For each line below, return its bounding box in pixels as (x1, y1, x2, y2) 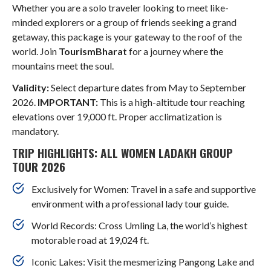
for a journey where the (127, 45, 223, 57)
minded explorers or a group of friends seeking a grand (12, 16, 237, 28)
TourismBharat (59, 45, 127, 57)
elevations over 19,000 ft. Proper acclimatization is (12, 110, 222, 122)
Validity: (12, 81, 49, 93)
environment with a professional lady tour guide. (31, 198, 229, 210)
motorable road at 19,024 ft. (31, 234, 149, 246)
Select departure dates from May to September (49, 81, 246, 93)
